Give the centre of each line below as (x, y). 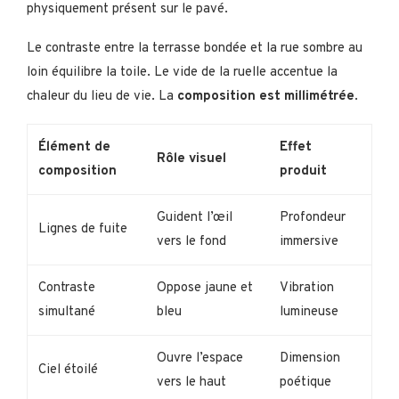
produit (303, 172)
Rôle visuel (191, 159)
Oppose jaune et (205, 289)
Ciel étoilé (68, 370)
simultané (67, 313)
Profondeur (313, 218)
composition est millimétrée (266, 97)
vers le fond (191, 242)
